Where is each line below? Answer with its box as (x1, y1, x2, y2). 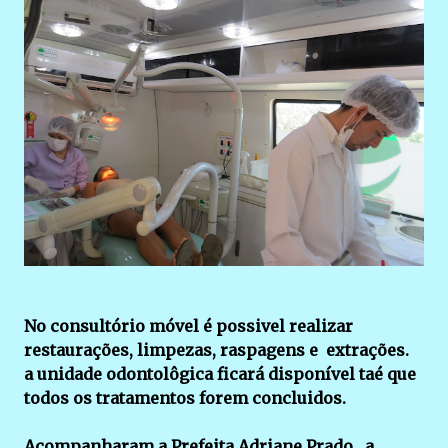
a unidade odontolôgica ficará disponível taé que (24, 363, 416, 384)
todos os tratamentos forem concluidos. (24, 387, 346, 408)
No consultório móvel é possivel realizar (24, 315, 353, 336)
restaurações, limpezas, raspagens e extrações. (24, 339, 409, 360)
